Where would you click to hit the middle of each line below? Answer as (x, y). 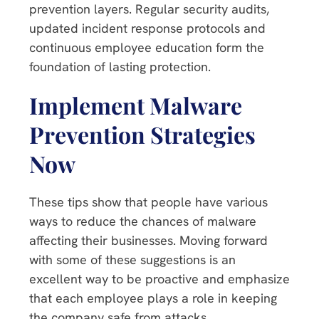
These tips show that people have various (148, 202)
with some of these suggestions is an (132, 259)
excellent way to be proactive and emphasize (159, 278)
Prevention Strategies (142, 134)
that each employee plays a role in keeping (153, 298)
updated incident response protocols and (147, 28)
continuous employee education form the (147, 47)
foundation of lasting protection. (120, 66)
